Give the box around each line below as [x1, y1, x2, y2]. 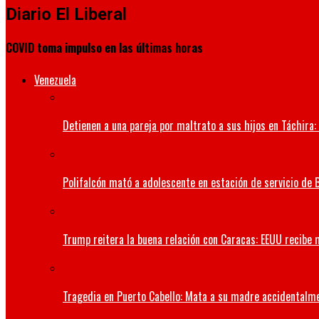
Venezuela [34, 71, 76, 89]
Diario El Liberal [6, 4, 127, 24]
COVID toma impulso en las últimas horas [6, 39, 203, 57]
